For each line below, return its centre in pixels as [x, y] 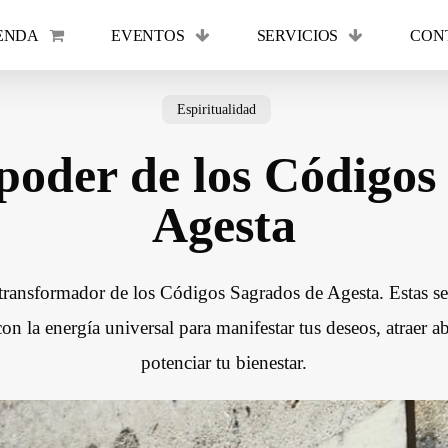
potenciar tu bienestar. [224, 362]
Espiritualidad [216, 109]
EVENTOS [147, 35]
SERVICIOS [297, 35]
